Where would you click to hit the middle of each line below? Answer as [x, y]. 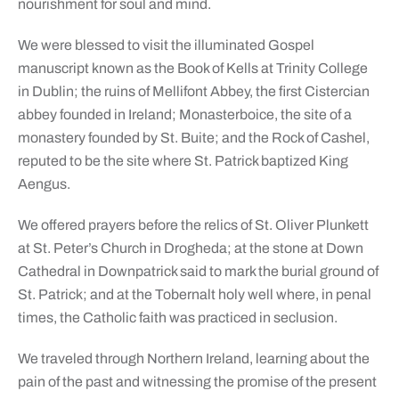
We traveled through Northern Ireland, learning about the [193, 359]
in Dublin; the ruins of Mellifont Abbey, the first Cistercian [193, 92]
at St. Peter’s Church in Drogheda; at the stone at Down [190, 248]
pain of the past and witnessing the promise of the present [197, 382]
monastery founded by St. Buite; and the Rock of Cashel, [193, 138]
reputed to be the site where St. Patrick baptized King [183, 161]
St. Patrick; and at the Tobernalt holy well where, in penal [194, 295]
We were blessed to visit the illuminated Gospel [166, 45]
